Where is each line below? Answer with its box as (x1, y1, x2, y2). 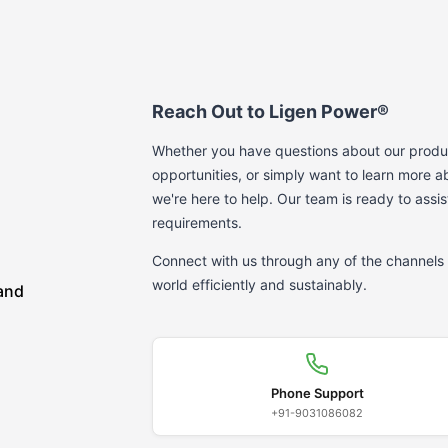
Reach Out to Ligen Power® (152, 101, 389, 122)
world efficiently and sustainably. (152, 276, 367, 293)
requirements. (152, 214, 242, 231)
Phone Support (270, 385, 364, 401)
